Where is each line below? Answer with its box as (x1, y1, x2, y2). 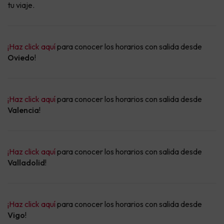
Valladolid (7, 157, 45, 168)
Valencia (7, 105, 39, 115)
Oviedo (7, 52, 34, 63)
